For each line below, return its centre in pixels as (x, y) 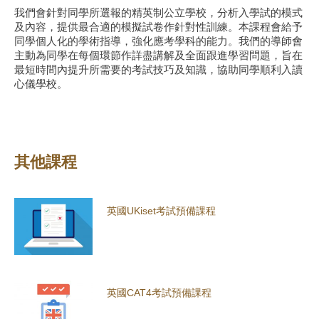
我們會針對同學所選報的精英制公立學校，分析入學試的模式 (158, 13)
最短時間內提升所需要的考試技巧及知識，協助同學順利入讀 (158, 70)
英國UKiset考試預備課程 (161, 211)
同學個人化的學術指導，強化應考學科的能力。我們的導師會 (158, 41)
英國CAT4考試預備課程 (159, 292)
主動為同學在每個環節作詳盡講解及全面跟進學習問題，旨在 (158, 56)
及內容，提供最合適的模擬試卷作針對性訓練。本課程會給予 (158, 27)
